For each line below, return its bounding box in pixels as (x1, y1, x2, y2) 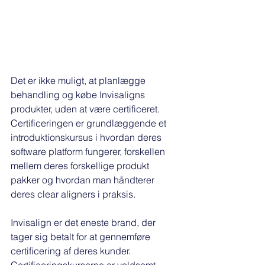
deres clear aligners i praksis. (11, 188, 138, 201)
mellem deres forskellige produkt (11, 160, 151, 172)
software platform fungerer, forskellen (11, 146, 167, 158)
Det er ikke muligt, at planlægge (11, 75, 148, 87)
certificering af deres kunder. (11, 245, 133, 257)
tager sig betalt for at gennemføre (11, 231, 153, 243)
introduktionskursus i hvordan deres (11, 131, 164, 144)
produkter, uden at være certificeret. (11, 103, 162, 115)
